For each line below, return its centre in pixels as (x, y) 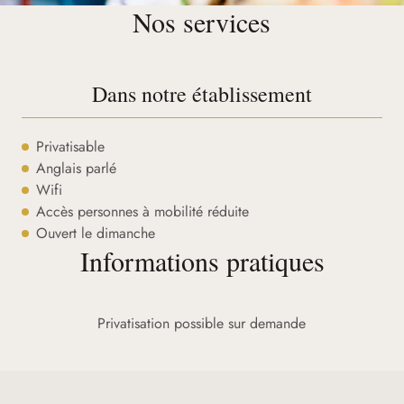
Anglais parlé (76, 168)
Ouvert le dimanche (96, 233)
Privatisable (70, 146)
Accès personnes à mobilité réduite (142, 211)
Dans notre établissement (202, 93)
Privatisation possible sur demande (202, 323)
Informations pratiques (202, 260)
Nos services (202, 21)
